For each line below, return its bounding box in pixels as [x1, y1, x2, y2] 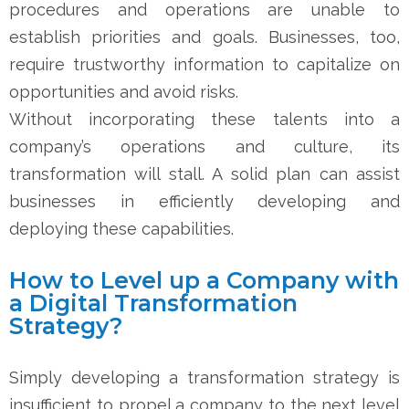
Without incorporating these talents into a [9, 109, 400, 129]
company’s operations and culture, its [9, 136, 400, 156]
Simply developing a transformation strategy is [9, 367, 400, 387]
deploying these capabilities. [9, 218, 234, 238]
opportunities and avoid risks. [9, 81, 238, 101]
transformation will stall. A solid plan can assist [9, 163, 400, 184]
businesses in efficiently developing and [9, 191, 400, 211]
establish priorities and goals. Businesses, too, [9, 26, 400, 47]
